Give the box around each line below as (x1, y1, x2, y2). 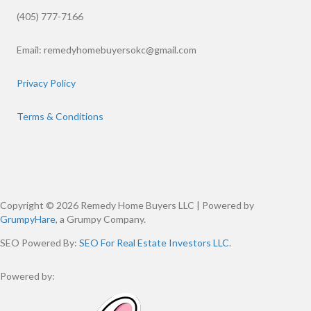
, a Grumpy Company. (56, 213, 146, 226)
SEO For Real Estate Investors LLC (79, 237, 229, 249)
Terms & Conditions (17, 110, 103, 123)
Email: (17, 44, 44, 56)
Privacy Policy (17, 77, 76, 90)
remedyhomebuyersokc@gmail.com (44, 44, 196, 56)
